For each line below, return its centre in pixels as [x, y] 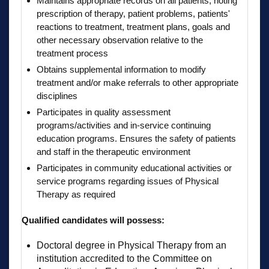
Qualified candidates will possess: [93, 220]
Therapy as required [76, 194]
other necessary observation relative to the [120, 40]
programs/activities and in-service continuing [124, 125]
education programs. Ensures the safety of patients [136, 138]
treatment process [72, 53]
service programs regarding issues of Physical [128, 181]
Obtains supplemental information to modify [121, 69]
